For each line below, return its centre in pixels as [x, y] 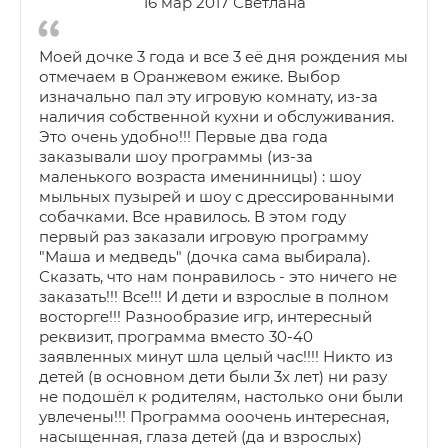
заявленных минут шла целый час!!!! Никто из [216, 356]
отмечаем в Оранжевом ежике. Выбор [189, 76]
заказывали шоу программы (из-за [176, 156]
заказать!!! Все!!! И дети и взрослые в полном [214, 296]
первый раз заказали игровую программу [203, 236]
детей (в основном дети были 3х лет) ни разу [213, 376]
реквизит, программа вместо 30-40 [176, 336]
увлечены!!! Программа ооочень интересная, [214, 416]
